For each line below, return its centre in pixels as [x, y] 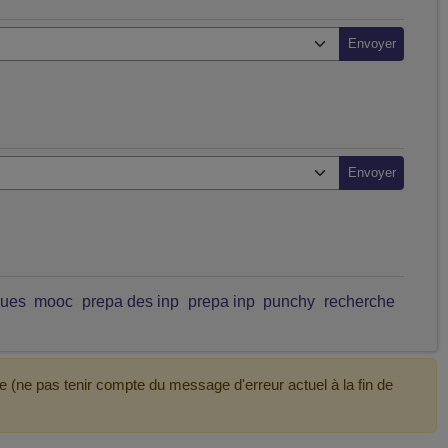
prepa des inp [131, 301]
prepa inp [221, 301]
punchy [289, 301]
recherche [360, 301]
